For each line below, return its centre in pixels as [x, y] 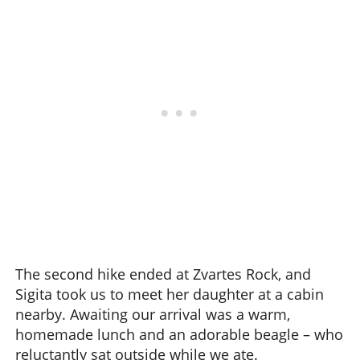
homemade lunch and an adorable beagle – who [179, 334]
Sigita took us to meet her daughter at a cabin [170, 294]
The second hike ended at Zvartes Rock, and [163, 274]
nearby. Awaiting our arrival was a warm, [153, 314]
